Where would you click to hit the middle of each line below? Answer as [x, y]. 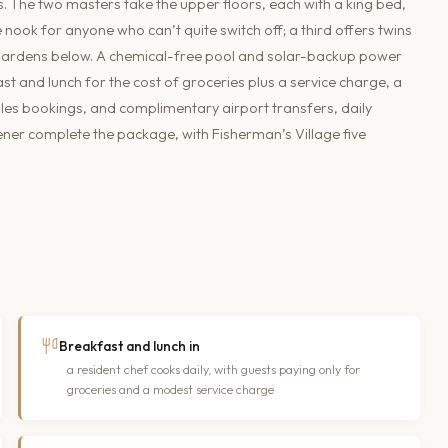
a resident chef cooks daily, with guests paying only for [213, 369]
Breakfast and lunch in [129, 345]
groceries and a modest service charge [170, 389]
